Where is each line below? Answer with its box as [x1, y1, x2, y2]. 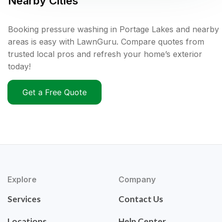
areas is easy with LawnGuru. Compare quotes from [8, 37, 204, 47]
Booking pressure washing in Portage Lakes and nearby [8, 24, 219, 35]
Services [7, 194, 41, 205]
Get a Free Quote [22, 87, 87, 98]
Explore [7, 174, 37, 185]
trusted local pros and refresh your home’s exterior [8, 49, 202, 59]
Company [118, 174, 156, 185]
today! [8, 61, 31, 72]
